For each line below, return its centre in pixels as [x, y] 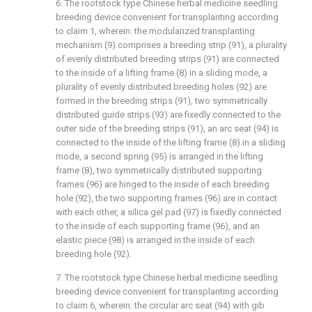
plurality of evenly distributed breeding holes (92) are [161, 87]
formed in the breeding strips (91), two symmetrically [162, 101]
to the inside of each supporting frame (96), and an [158, 226]
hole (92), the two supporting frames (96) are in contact [166, 198]
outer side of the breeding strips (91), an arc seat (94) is [167, 128]
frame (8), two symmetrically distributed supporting [159, 170]
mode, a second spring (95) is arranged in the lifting [159, 156]
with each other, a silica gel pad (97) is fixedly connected [169, 212]
